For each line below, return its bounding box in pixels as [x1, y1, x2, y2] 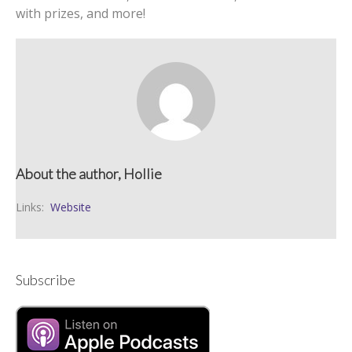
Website [50, 200, 91, 214]
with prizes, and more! [16, 5, 145, 22]
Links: [16, 200, 44, 214]
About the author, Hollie [16, 165, 162, 182]
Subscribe [16, 271, 75, 288]
